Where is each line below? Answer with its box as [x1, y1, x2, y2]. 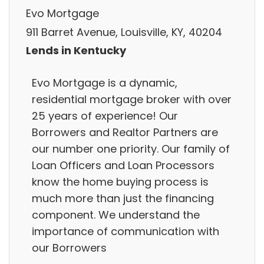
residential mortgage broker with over [32, 91, 232, 107]
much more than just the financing [32, 190, 214, 206]
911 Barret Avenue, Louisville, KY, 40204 [26, 24, 222, 39]
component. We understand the [32, 207, 200, 222]
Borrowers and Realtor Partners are [32, 124, 218, 140]
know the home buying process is [32, 174, 209, 189]
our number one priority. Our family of [32, 141, 230, 156]
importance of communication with [32, 223, 219, 239]
